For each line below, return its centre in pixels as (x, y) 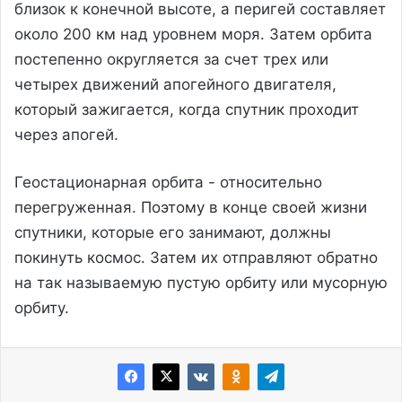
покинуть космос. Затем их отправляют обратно (196, 257)
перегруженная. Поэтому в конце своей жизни (191, 207)
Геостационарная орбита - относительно (168, 182)
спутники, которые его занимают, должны (173, 232)
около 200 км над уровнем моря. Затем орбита (193, 34)
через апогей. (66, 134)
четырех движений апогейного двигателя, (175, 84)
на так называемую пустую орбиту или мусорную (201, 282)
